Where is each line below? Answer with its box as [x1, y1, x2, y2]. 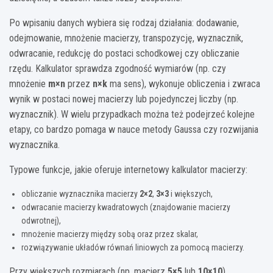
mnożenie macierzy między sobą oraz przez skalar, [21, 229, 198, 239]
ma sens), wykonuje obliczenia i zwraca [107, 78, 260, 90]
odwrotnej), [21, 216, 61, 226]
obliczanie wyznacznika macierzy [21, 189, 140, 199]
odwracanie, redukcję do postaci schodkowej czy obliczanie [9, 48, 239, 60]
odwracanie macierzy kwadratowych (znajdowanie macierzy [21, 202, 230, 213]
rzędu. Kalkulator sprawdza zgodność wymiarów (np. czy [9, 63, 226, 75]
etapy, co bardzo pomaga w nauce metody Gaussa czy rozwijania [9, 124, 258, 136]
